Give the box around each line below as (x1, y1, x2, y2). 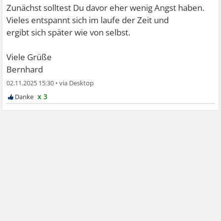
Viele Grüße (6, 51, 52, 63)
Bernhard (6, 64, 43, 75)
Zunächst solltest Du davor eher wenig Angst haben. (6, 2, 205, 14)
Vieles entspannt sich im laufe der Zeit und (6, 14, 169, 26)
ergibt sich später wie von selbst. (6, 27, 131, 38)
